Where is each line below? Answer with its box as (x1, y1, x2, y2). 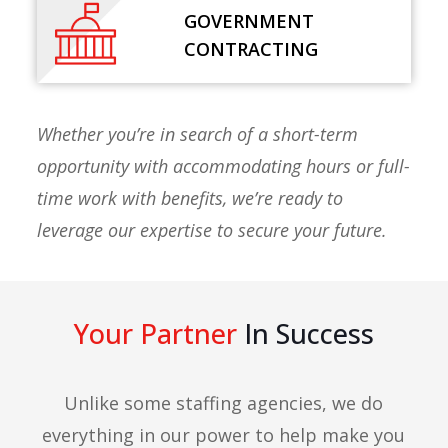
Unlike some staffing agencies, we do (64, 391, 384, 415)
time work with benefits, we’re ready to (36, 186, 343, 210)
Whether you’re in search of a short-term (36, 122, 358, 146)
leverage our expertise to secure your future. (36, 218, 387, 242)
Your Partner (73, 315, 237, 352)
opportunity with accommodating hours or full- (36, 154, 410, 178)
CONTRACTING (184, 37, 319, 61)
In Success (236, 315, 374, 352)
